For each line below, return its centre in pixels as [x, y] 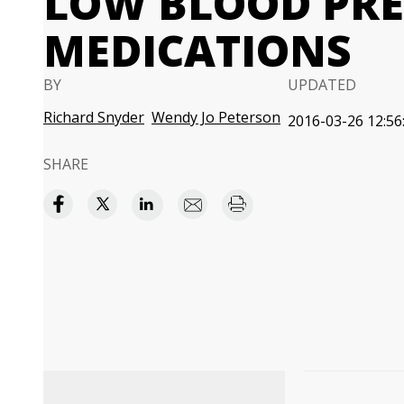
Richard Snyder [94, 117]
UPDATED [322, 85]
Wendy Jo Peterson [216, 117]
